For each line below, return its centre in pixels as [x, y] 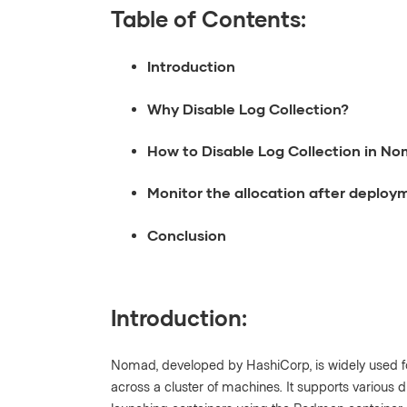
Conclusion [187, 234]
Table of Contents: [208, 19]
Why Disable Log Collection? [248, 108]
